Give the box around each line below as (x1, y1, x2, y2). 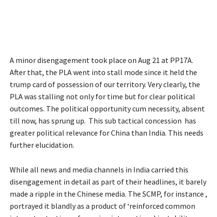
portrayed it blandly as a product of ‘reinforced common (10, 201, 195, 211)
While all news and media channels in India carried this (10, 164, 188, 174)
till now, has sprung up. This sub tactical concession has (10, 115, 196, 125)
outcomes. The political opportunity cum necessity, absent (10, 103, 205, 113)
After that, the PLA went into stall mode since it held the (10, 67, 197, 77)
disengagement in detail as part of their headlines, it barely (10, 176, 206, 186)
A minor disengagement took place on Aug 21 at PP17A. (10, 55, 193, 65)
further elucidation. (10, 139, 74, 150)
